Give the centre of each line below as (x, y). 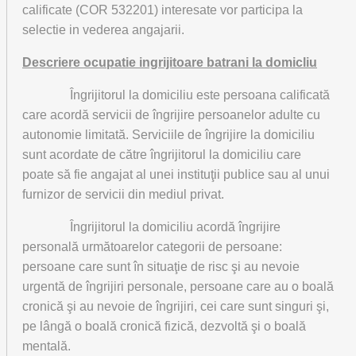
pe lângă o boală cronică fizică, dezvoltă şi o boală (164, 326)
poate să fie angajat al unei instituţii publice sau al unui (176, 174)
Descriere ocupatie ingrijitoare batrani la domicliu (170, 62)
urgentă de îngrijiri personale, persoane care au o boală (178, 286)
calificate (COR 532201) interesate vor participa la (163, 10)
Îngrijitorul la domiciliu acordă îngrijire (151, 227)
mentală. (46, 346)
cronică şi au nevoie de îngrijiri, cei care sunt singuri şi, (176, 306)
